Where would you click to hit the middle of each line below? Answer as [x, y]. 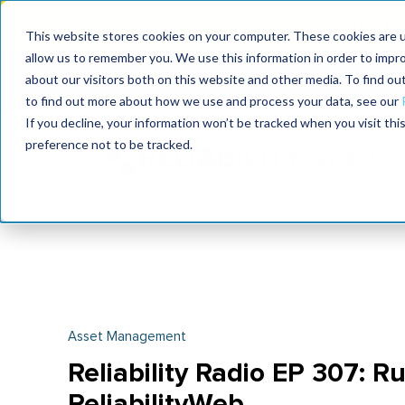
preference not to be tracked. [109, 144]
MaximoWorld [65, 70]
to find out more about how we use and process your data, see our [213, 101]
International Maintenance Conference [283, 70]
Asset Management [127, 337]
